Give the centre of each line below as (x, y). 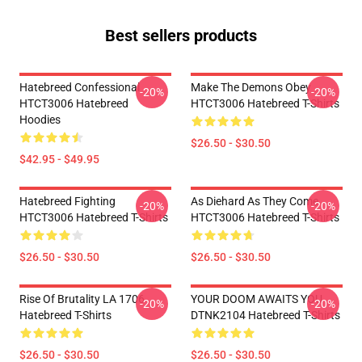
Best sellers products (181, 36)
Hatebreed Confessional (80, 87)
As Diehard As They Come (255, 201)
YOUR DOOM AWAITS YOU (257, 299)
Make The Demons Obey (251, 87)
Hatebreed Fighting (67, 201)
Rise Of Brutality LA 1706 (82, 299)
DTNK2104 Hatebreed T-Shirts (265, 315)
